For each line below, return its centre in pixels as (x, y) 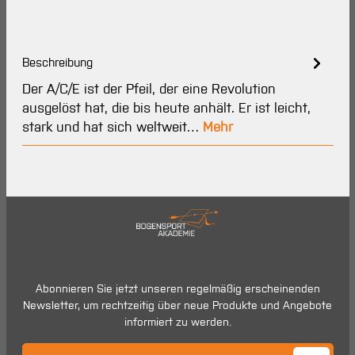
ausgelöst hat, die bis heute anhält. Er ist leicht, (166, 109)
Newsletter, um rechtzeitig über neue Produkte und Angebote (177, 305)
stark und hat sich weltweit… (112, 128)
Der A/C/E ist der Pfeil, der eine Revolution (149, 90)
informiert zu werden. (177, 322)
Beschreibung (57, 63)
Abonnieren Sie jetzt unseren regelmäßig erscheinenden (177, 288)
